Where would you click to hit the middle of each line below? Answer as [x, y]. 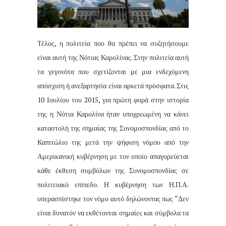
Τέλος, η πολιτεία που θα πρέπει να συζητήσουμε [113, 43]
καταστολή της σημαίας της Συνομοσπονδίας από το [113, 128]
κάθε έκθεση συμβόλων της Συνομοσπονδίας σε [113, 171]
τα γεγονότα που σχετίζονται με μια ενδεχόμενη [113, 72]
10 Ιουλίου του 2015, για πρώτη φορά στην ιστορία [113, 100]
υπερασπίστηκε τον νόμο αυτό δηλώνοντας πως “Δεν [113, 199]
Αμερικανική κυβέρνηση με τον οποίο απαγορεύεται [113, 156]
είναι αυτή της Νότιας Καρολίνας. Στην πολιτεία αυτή [113, 58]
